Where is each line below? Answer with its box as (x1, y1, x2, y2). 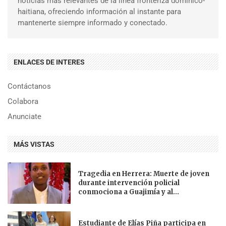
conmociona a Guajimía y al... (78, 187, 180, 196)
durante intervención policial (78, 178, 180, 187)
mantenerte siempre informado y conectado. (18, 18, 167, 27)
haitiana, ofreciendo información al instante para (18, 7, 181, 16)
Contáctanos (8, 81, 51, 91)
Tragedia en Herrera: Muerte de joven (78, 169, 210, 178)
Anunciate (8, 111, 41, 121)
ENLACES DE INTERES (14, 58, 85, 66)
